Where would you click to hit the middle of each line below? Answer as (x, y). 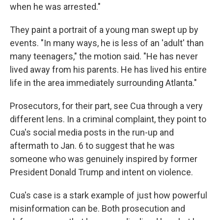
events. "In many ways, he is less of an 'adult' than (107, 43)
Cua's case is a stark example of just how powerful (109, 195)
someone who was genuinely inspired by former (104, 159)
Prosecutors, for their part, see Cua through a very (106, 106)
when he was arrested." (55, 7)
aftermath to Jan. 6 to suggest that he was (92, 146)
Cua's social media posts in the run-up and (92, 132)
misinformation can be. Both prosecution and (97, 208)
